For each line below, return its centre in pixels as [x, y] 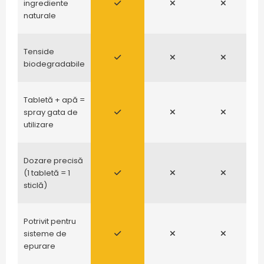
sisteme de [45, 234]
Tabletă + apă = [54, 100]
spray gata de [51, 113]
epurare [39, 246]
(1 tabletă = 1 [47, 173]
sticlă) [35, 186]
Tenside [39, 52]
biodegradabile [54, 64]
